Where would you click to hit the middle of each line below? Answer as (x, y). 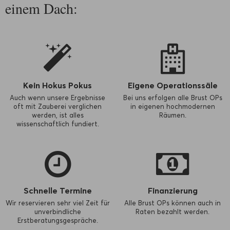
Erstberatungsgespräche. (57, 221)
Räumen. (172, 115)
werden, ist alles (57, 115)
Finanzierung (172, 191)
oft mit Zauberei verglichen (57, 107)
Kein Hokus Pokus (57, 85)
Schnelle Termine (57, 191)
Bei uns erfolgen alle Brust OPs (172, 98)
